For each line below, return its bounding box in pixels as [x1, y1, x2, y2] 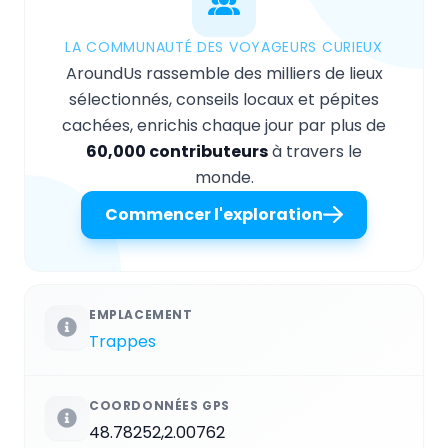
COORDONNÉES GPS [89, 396, 230, 414]
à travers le [268, 139, 362, 163]
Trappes [89, 329, 156, 353]
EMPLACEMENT [89, 305, 193, 323]
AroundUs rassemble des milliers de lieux [65, 61, 383, 85]
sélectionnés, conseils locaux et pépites [69, 87, 379, 111]
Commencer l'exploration [105, 202, 323, 226]
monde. [194, 165, 254, 189]
